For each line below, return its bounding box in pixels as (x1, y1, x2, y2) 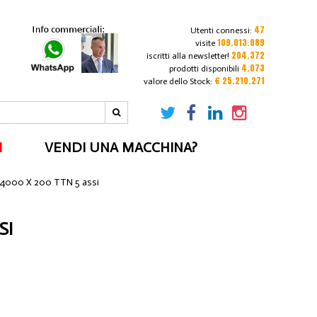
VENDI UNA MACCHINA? (45, 139, 198, 156)
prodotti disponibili (166, 64, 241, 74)
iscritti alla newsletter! (144, 51, 231, 61)
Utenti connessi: (190, 25, 254, 35)
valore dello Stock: (143, 76, 214, 86)
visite (195, 38, 217, 48)
